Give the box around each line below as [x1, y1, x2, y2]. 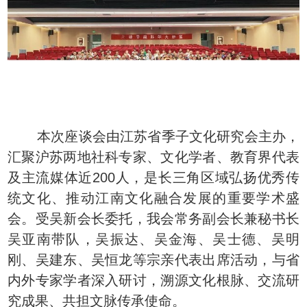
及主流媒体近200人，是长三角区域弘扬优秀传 [8, 170, 299, 186]
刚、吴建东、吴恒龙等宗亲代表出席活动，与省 [8, 252, 299, 268]
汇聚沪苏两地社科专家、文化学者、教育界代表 [8, 149, 299, 165]
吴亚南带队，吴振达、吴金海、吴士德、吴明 [8, 232, 299, 247]
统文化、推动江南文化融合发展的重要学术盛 [8, 191, 299, 206]
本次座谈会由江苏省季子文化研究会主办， [8, 129, 299, 145]
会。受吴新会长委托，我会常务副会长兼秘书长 [8, 211, 299, 227]
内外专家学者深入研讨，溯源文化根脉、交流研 [8, 273, 299, 288]
